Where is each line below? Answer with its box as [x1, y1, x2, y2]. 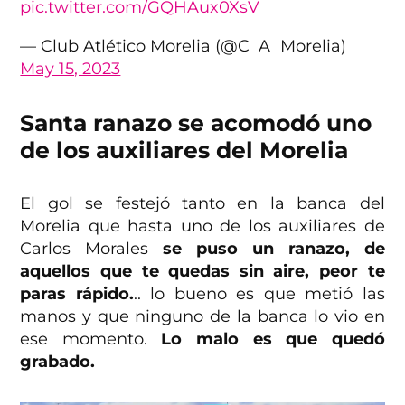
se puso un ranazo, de [163, 239, 385, 259]
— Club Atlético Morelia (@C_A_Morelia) [20, 36, 347, 57]
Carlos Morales [20, 239, 164, 259]
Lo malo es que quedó [146, 329, 385, 350]
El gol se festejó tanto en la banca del [20, 193, 385, 214]
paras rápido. [20, 284, 134, 305]
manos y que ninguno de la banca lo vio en [20, 306, 385, 327]
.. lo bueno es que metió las [133, 284, 385, 305]
